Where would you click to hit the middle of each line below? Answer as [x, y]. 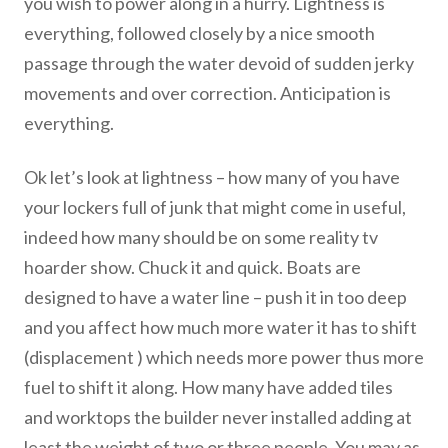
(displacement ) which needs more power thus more [224, 357]
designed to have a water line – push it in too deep [215, 297]
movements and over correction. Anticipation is [207, 93]
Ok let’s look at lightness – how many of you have [212, 177]
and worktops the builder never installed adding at [218, 417]
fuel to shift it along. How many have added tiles [208, 387]
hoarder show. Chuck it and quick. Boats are [192, 267]
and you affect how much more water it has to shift [220, 327]
